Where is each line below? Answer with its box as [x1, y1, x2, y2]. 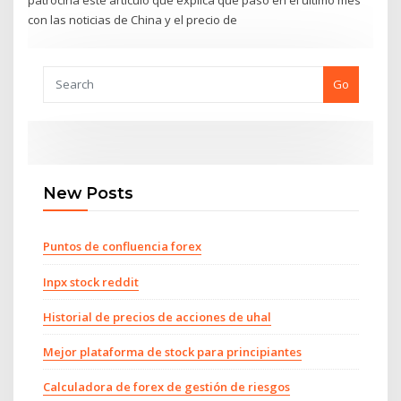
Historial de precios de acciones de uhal [42, 308, 271, 325]
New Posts [42, 183, 133, 202]
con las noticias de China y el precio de [28, 12, 238, 29]
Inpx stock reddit [42, 273, 139, 290]
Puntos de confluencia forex [42, 238, 201, 255]
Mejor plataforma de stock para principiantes [42, 344, 302, 361]
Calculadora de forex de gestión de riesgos [42, 379, 290, 396]
